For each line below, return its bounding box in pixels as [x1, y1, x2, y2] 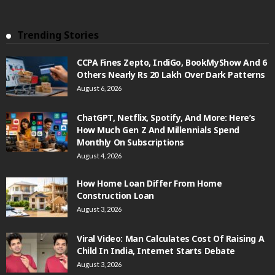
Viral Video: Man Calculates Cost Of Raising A [77, 233, 265, 245]
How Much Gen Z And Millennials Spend [77, 124, 239, 136]
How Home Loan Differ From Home [77, 177, 222, 190]
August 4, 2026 [77, 152, 122, 160]
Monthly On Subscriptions [77, 136, 184, 149]
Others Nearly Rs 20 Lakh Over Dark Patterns [77, 69, 265, 81]
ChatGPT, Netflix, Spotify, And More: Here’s [77, 112, 255, 124]
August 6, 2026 [77, 84, 122, 93]
